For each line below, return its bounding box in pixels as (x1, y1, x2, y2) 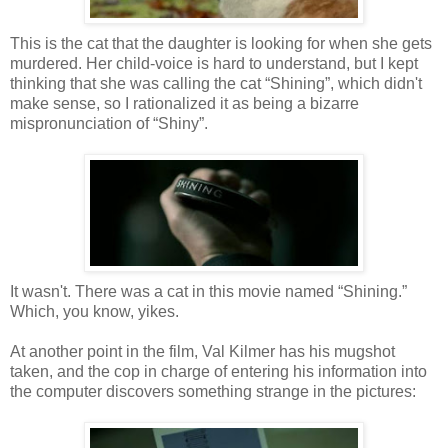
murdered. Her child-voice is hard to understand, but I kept (10, 54, 418, 72)
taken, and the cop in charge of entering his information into (10, 362, 427, 380)
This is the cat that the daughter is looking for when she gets (10, 34, 432, 52)
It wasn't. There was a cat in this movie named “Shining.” (10, 282, 407, 300)
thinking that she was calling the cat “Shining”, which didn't (10, 74, 422, 92)
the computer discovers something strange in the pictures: (10, 382, 416, 400)
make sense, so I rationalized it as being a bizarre (10, 94, 359, 112)
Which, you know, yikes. (10, 302, 179, 320)
